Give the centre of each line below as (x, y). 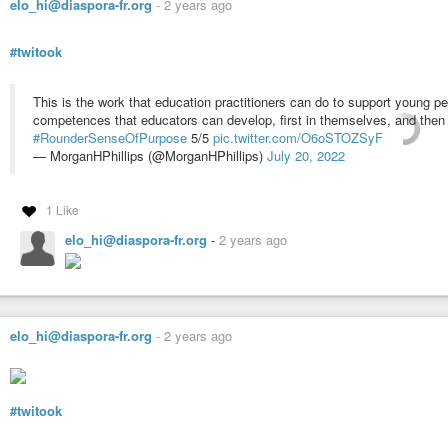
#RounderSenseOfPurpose (110, 138)
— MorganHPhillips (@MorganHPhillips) (150, 156)
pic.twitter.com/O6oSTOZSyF (298, 138)
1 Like (62, 210)
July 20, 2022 (306, 156)
